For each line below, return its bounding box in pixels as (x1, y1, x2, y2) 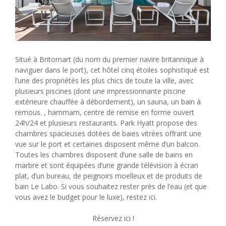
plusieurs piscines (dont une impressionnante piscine (15, 86, 186, 96)
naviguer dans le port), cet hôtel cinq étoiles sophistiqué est (15, 65, 209, 75)
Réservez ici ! (92, 213, 134, 223)
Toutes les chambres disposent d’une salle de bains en (15, 149, 193, 159)
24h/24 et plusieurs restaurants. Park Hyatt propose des (15, 118, 197, 128)
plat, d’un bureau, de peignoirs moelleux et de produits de (15, 171, 202, 181)
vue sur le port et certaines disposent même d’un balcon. (15, 139, 200, 149)
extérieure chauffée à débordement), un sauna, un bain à (15, 96, 201, 106)
